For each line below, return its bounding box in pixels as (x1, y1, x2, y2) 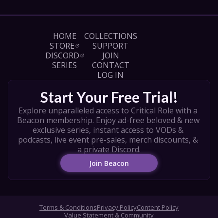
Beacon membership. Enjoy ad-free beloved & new (17, 115, 200, 126)
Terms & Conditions (39, 203, 97, 212)
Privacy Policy (97, 203, 137, 212)
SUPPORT (92, 40, 128, 51)
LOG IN (97, 70, 124, 80)
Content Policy (137, 203, 179, 212)
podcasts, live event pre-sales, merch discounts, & (18, 134, 198, 145)
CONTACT (91, 60, 129, 71)
